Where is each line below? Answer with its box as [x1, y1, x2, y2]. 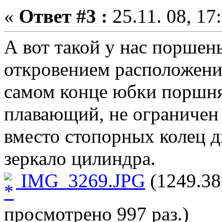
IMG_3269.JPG [16, 170, 145, 192]
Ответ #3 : [19, 5, 108, 27]
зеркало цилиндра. [4, 148, 156, 169]
